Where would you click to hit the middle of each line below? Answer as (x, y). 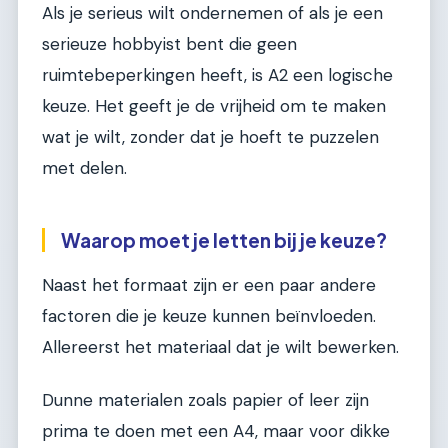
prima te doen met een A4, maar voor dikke (216, 431)
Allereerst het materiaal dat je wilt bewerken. (220, 346)
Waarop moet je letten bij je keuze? (224, 240)
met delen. (84, 168)
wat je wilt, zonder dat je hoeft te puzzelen (210, 137)
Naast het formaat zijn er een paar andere (209, 284)
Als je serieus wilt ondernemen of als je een (212, 13)
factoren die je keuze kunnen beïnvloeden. (209, 315)
